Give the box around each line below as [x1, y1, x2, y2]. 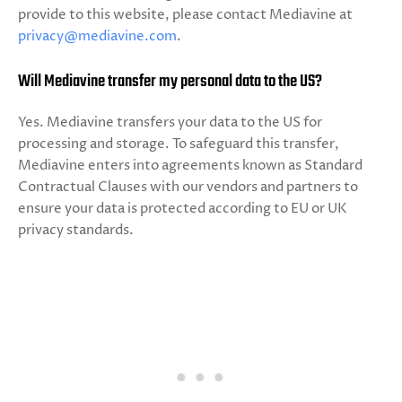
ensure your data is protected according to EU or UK [18, 199, 347, 218]
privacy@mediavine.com [18, 27, 177, 46]
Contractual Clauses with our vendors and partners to [18, 178, 358, 197]
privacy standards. [18, 221, 134, 240]
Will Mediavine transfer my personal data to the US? [18, 68, 322, 95]
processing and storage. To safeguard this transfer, [18, 135, 339, 153]
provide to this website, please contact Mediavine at [18, 5, 353, 24]
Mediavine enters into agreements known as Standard [18, 156, 363, 175]
